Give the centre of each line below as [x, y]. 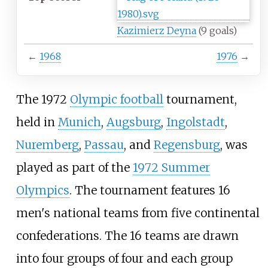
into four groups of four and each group [124, 258]
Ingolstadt [195, 122]
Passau [104, 144]
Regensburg [187, 144]
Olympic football [116, 99]
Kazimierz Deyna [156, 31]
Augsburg [133, 122]
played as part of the [74, 167]
